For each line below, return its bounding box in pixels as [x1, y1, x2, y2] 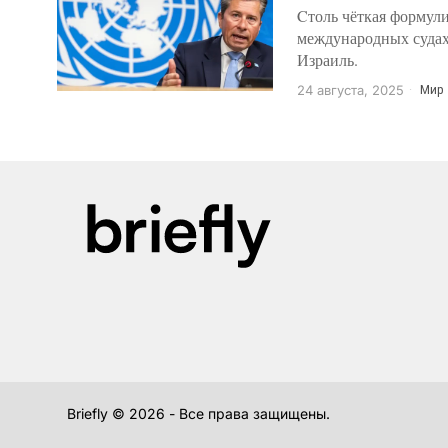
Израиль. [297, 48, 358, 70]
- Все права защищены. [165, 405, 330, 423]
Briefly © [67, 405, 129, 423]
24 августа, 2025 [297, 81, 404, 98]
